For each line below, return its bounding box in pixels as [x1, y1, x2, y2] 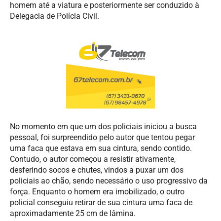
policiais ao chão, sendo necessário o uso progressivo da [10, 176, 208, 185]
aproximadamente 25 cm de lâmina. [10, 208, 136, 218]
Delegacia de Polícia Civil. [10, 11, 99, 21]
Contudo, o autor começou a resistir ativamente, [10, 154, 176, 164]
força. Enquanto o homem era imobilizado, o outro [10, 186, 184, 196]
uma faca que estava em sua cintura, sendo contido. [10, 143, 192, 153]
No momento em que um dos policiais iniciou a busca [10, 121, 197, 131]
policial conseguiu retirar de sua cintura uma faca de [10, 197, 192, 207]
